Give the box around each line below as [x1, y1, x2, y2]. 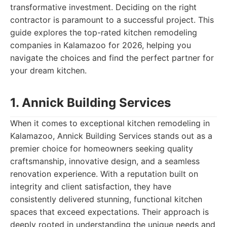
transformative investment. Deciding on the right [10, 2, 197, 12]
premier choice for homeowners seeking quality [10, 143, 193, 154]
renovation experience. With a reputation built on [10, 169, 198, 179]
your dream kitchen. [10, 65, 87, 75]
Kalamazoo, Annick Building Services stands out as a [10, 131, 212, 141]
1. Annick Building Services [10, 95, 171, 110]
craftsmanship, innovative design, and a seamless [10, 156, 200, 166]
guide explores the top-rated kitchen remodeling [10, 27, 197, 37]
